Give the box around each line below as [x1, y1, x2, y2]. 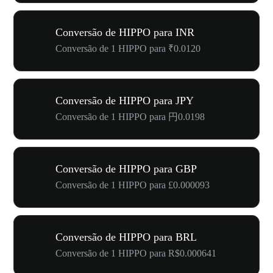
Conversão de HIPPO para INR [55, 26, 194, 38]
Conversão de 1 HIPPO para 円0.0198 [55, 112, 205, 122]
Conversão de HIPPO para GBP [55, 163, 197, 175]
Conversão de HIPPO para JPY [55, 94, 194, 107]
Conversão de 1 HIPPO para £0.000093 [55, 180, 210, 190]
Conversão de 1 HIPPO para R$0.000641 [55, 248, 216, 258]
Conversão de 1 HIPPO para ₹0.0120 [55, 43, 200, 54]
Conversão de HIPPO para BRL [55, 231, 197, 243]
